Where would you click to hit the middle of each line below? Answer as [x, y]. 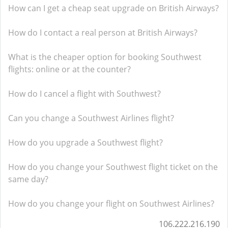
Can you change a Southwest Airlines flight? [91, 118]
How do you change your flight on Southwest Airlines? [111, 204]
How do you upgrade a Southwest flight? [85, 142]
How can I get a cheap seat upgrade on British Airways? [113, 8]
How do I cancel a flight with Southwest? [84, 94]
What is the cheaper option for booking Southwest [105, 57]
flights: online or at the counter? [69, 69]
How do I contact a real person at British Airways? [103, 33]
